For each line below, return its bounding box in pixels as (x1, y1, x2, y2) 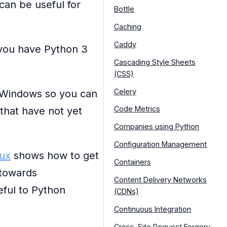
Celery (114, 87, 136, 96)
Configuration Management (114, 140, 207, 149)
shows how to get (11, 149, 99, 162)
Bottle (114, 4, 134, 13)
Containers (114, 158, 151, 167)
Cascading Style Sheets (114, 57, 196, 66)
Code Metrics (114, 104, 160, 113)
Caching (114, 22, 141, 31)
